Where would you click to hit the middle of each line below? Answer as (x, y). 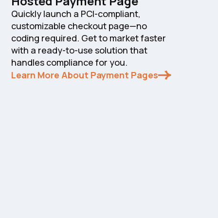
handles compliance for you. (69, 62)
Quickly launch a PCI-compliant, (76, 14)
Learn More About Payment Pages (84, 75)
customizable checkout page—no (79, 26)
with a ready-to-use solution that (79, 50)
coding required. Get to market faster (88, 38)
